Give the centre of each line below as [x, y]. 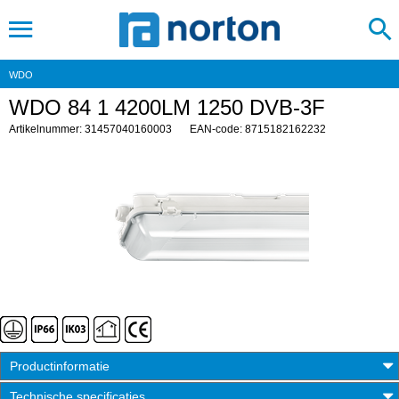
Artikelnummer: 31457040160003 [90, 129]
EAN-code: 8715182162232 [258, 129]
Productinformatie [60, 366]
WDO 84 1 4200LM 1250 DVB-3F [167, 107]
